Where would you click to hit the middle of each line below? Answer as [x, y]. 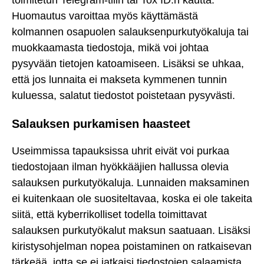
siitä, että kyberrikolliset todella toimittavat [109, 215]
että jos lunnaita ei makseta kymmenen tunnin [119, 79]
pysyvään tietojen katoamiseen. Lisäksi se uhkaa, [128, 63]
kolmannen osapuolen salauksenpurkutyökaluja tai [130, 32]
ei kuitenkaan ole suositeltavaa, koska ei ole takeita [132, 199]
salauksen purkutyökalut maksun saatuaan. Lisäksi [131, 231]
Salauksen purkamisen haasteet [101, 123]
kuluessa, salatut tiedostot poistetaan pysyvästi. [123, 95]
